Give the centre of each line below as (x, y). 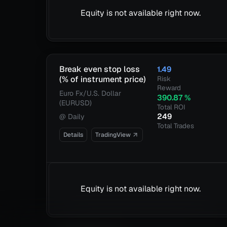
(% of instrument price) (103, 79)
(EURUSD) (76, 103)
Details (73, 135)
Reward (169, 88)
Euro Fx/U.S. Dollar (90, 93)
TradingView (113, 135)
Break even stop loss (100, 69)
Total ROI (172, 107)
